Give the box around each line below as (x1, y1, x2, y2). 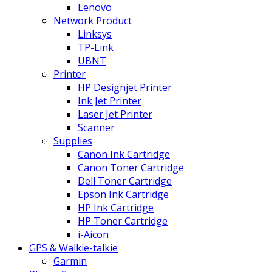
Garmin (53, 254, 87, 268)
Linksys (78, 27, 112, 41)
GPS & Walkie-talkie (29, 240, 118, 254)
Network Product (53, 13, 132, 27)
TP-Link (78, 40, 114, 54)
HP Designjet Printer (78, 80, 172, 94)
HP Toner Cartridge (78, 214, 168, 228)
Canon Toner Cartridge (78, 160, 184, 174)
